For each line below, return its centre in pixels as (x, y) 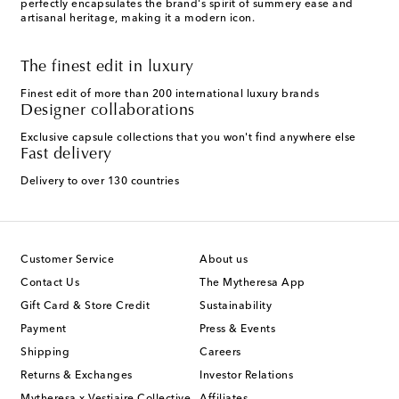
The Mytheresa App (252, 284)
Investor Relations (246, 376)
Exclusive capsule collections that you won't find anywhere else (188, 138)
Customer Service (67, 261)
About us (224, 261)
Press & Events (237, 330)
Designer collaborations (108, 112)
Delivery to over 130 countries (100, 182)
